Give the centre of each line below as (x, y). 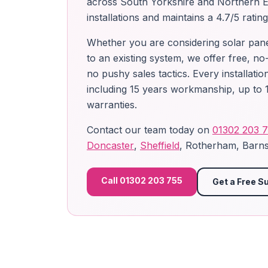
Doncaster (110, 145)
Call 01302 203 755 (142, 180)
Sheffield (160, 145)
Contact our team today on (150, 130)
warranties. (112, 105)
